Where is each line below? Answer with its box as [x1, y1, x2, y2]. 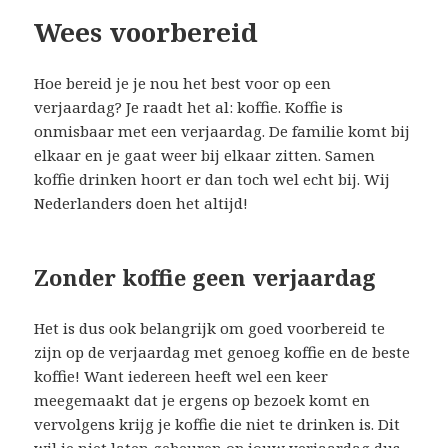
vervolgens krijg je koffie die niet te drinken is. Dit [34, 413, 401, 434]
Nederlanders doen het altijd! [34, 192, 249, 213]
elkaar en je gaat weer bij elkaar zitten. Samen [34, 144, 376, 165]
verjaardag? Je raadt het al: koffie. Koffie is [34, 96, 344, 117]
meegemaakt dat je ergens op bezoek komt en [34, 389, 371, 410]
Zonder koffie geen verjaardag [34, 261, 377, 292]
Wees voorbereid [34, 13, 259, 50]
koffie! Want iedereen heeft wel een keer [34, 365, 329, 386]
